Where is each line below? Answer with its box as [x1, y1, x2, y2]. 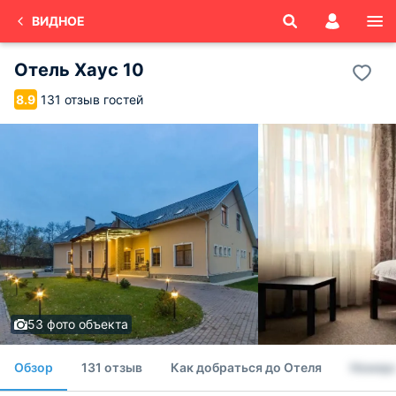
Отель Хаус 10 [14, 59, 144, 80]
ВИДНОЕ [32, 13, 85, 28]
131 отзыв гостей [41, 91, 143, 107]
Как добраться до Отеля [171, 360, 322, 375]
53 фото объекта [27, 316, 128, 331]
